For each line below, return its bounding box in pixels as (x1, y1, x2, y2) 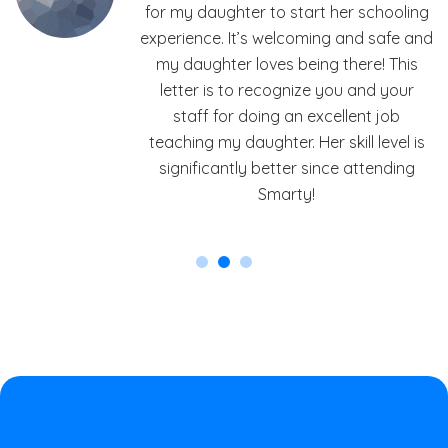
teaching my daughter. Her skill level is (148, 131, 425, 152)
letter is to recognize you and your (159, 79, 414, 100)
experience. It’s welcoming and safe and (140, 27, 433, 48)
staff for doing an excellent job (173, 105, 400, 126)
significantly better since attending (158, 157, 415, 178)
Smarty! (258, 183, 315, 204)
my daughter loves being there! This (155, 53, 418, 74)
